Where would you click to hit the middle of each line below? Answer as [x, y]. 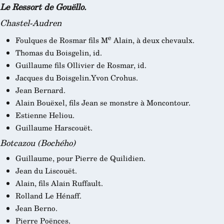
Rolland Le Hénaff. [48, 196]
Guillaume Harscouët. [54, 128]
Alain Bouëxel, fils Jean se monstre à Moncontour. [103, 103]
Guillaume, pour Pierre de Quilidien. [80, 158]
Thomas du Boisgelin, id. [58, 53]
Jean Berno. [36, 208]
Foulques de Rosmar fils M [61, 40]
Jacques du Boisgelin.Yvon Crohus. [76, 78]
